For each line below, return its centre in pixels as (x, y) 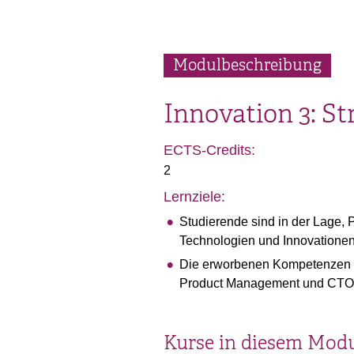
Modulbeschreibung (247, 65)
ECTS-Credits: (209, 150)
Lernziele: (194, 197)
